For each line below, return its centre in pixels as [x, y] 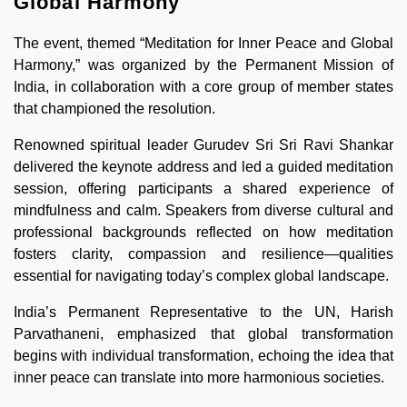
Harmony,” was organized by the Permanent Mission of [203, 65]
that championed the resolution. [114, 108]
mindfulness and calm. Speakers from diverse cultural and [203, 210]
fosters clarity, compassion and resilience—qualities [203, 253]
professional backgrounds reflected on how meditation [203, 232]
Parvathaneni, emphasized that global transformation [203, 333]
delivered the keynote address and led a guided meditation [203, 166]
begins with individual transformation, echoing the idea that [203, 355]
